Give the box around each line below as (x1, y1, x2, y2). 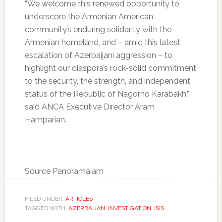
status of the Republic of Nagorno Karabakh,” (24, 89, 189, 99)
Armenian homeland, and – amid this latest (24, 38, 180, 48)
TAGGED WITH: (24, 205, 68, 212)
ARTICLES (65, 195, 93, 203)
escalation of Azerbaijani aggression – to (24, 51, 172, 60)
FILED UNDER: (24, 195, 65, 203)
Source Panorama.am (24, 166, 104, 176)
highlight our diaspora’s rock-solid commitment (24, 63, 196, 73)
